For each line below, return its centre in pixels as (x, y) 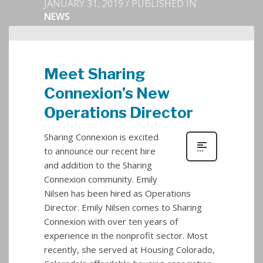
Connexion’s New (107, 93)
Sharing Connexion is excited (101, 137)
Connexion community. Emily (101, 179)
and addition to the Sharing (98, 165)
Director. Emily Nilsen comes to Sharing (123, 207)
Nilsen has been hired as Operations (117, 193)
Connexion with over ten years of (111, 221)
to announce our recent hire (100, 151)
